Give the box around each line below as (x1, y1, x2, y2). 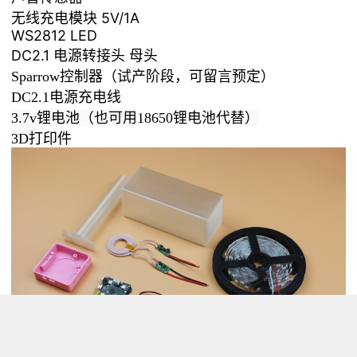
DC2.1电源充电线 (11, 89, 122, 105)
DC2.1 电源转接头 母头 (11, 47, 159, 64)
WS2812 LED (11, 27, 98, 44)
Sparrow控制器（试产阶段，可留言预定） (11, 69, 276, 84)
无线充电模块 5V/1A (11, 10, 140, 26)
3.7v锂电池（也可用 (11, 110, 138, 126)
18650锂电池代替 (137, 110, 245, 126)
